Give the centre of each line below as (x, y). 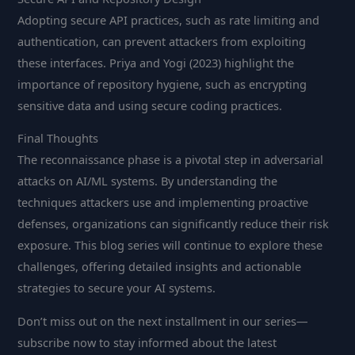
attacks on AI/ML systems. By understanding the (148, 181)
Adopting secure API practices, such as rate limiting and (169, 19)
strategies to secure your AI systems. (117, 288)
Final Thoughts (58, 138)
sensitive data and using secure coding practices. (150, 105)
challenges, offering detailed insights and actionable (160, 267)
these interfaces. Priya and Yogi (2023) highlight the (156, 62)
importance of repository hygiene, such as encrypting (162, 84)
